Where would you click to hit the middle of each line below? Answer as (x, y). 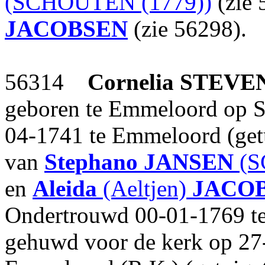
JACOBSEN (66, 29)
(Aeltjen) (145, 188)
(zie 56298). (187, 29)
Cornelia (131, 82)
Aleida (65, 188)
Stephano (91, 162)
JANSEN (189, 162)
